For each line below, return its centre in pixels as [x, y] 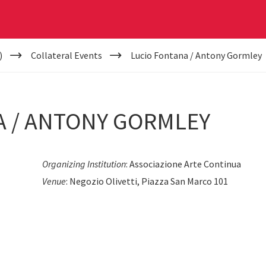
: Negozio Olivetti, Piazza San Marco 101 [147, 181]
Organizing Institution [84, 164]
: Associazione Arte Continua [184, 164]
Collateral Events [66, 55]
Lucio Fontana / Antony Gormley [196, 55]
